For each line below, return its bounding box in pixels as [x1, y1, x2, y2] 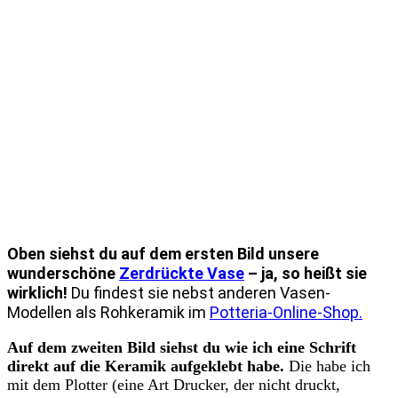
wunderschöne [7, 264, 119, 283]
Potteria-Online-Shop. [210, 303, 362, 322]
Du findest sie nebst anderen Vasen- [71, 283, 330, 303]
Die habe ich [284, 357, 370, 376]
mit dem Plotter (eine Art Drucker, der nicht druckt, [7, 376, 340, 394]
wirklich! [7, 283, 71, 303]
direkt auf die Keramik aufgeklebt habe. [7, 357, 284, 376]
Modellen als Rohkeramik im [7, 303, 210, 322]
